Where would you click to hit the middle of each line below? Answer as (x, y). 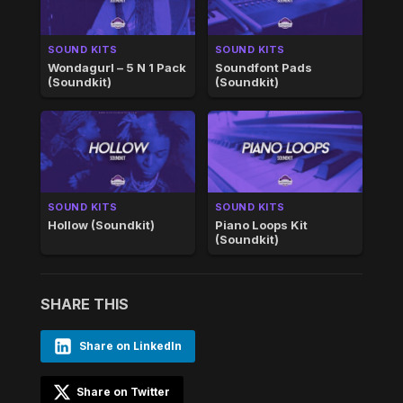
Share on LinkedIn (130, 345)
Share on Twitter (121, 391)
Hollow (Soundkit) (101, 224)
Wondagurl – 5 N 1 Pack (116, 67)
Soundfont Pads (263, 67)
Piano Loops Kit (261, 224)
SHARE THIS (84, 304)
